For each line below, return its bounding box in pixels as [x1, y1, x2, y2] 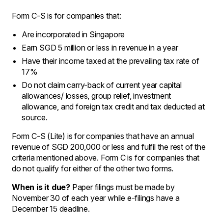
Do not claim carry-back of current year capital [22, 80, 182, 90]
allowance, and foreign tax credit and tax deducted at [22, 101, 205, 111]
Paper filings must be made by [70, 182, 175, 192]
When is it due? [12, 182, 70, 192]
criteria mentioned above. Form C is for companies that [12, 152, 200, 163]
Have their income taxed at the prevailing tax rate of [22, 55, 199, 66]
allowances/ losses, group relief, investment [22, 90, 171, 101]
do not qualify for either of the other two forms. [12, 163, 174, 173]
